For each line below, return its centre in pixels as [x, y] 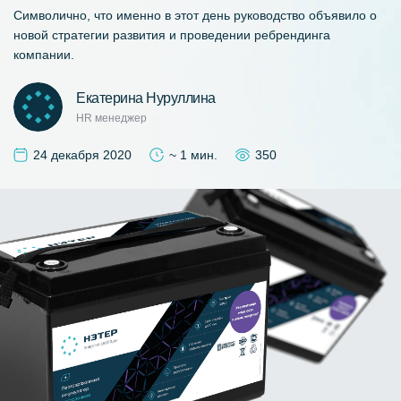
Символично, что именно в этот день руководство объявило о [195, 16]
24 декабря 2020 [82, 155]
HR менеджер [111, 119]
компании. [44, 55]
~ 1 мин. [193, 155]
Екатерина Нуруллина [146, 98]
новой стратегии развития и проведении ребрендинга [172, 35]
